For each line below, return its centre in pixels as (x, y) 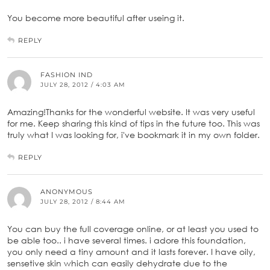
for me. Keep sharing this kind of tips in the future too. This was (133, 123)
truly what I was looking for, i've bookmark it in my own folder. (133, 134)
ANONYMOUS (67, 191)
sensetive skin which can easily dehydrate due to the (117, 263)
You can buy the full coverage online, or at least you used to (133, 228)
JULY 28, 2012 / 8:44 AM (83, 201)
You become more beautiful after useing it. (96, 17)
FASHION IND (67, 74)
